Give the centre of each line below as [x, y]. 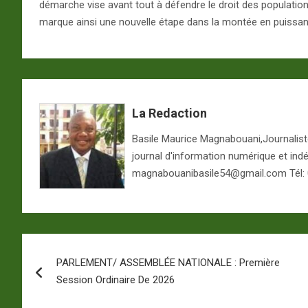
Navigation [74, 246]
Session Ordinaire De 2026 [115, 279]
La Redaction [169, 113]
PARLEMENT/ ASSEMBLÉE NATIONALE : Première [168, 262]
